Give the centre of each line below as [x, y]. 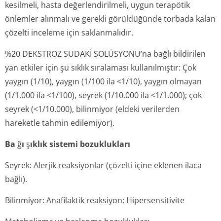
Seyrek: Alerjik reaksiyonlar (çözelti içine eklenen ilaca [103, 165]
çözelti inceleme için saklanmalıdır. [69, 33]
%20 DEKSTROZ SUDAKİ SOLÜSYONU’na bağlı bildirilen [105, 54]
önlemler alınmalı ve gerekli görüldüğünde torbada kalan [110, 19]
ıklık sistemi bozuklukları [80, 144]
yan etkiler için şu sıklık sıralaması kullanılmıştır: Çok [101, 68]
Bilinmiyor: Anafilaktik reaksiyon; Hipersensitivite [95, 200]
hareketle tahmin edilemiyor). [60, 123]
